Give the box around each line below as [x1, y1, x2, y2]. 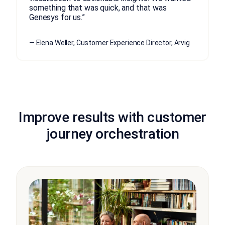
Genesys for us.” [29, 12, 85, 22]
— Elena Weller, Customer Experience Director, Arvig [29, 38, 190, 47]
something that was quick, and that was [29, 3, 167, 13]
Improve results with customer [19, 108, 206, 126]
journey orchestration [46, 125, 179, 142]
